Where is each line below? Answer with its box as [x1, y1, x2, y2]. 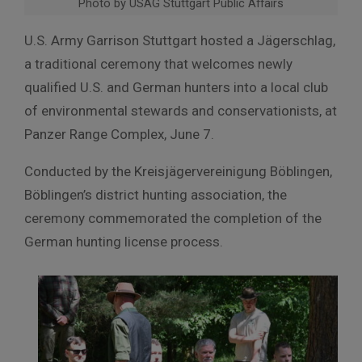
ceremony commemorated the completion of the [24, 210, 322, 227]
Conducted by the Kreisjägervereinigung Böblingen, [24, 163, 332, 180]
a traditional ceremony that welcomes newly [24, 56, 293, 73]
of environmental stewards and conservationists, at [24, 103, 337, 120]
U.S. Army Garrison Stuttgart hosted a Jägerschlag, [24, 32, 335, 49]
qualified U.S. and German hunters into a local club [24, 79, 328, 96]
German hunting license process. [24, 234, 223, 250]
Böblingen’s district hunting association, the [24, 187, 287, 204]
